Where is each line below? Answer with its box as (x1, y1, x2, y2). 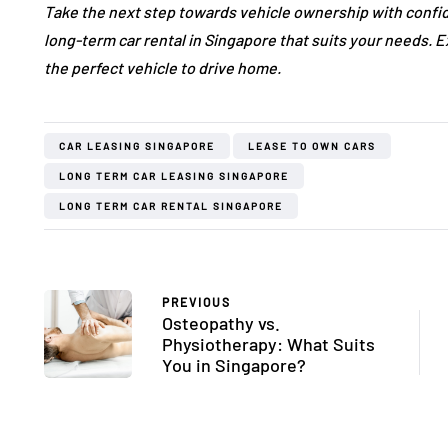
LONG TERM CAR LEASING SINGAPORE (59, 170, 289, 183)
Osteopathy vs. (162, 312, 280, 335)
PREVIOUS (162, 295, 231, 310)
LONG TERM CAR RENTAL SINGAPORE (59, 200, 283, 213)
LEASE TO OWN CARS (248, 140, 376, 153)
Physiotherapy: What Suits (162, 333, 375, 356)
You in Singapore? (162, 354, 306, 377)
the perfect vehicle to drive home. (44, 58, 281, 78)
